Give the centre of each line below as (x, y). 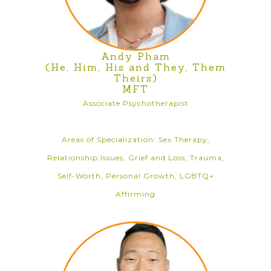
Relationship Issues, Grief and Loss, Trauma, (135, 158)
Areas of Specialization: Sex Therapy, (135, 139)
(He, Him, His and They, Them (135, 67)
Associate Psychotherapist (135, 103)
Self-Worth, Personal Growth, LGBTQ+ (135, 176)
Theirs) (135, 78)
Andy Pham (135, 56)
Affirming (135, 194)
